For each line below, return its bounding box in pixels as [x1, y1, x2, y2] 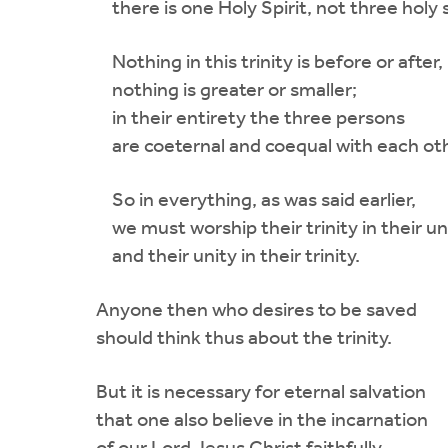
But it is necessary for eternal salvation [96, 382, 426, 403]
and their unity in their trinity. [96, 246, 360, 267]
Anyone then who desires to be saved [96, 300, 417, 321]
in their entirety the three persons [96, 108, 405, 129]
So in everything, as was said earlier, [96, 190, 416, 211]
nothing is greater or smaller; [96, 80, 357, 101]
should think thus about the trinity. [96, 328, 392, 349]
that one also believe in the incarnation [96, 410, 428, 431]
